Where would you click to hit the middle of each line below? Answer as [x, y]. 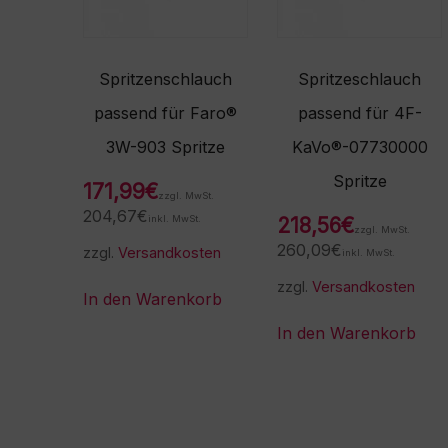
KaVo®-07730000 [359, 147]
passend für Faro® [166, 113]
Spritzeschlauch [360, 79]
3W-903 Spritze [166, 147]
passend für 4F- [359, 113]
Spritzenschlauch [166, 79]
